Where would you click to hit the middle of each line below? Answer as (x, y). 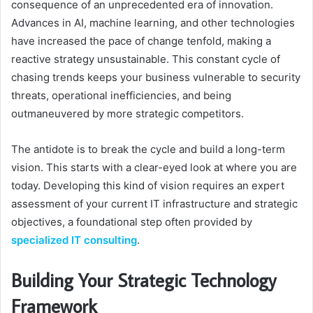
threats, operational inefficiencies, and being (121, 96)
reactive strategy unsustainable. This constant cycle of (146, 59)
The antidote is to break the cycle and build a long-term (148, 150)
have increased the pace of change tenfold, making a (141, 41)
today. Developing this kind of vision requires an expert (148, 186)
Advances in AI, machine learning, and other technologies (153, 23)
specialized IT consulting (74, 240)
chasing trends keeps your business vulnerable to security (156, 78)
